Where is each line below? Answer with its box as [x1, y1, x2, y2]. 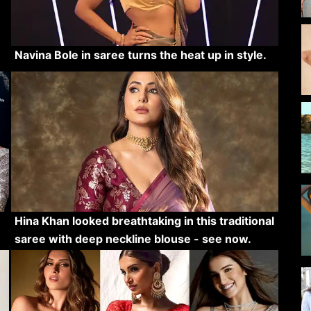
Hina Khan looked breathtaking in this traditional [14, 213, 274, 228]
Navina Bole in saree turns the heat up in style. [14, 47, 267, 62]
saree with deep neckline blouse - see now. [14, 231, 251, 246]
